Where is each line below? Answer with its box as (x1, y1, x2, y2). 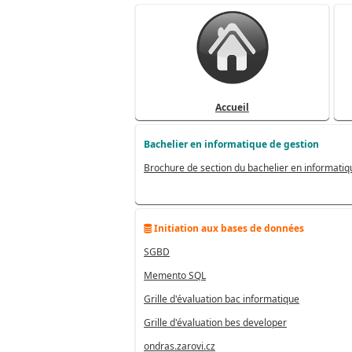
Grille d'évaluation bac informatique (144, 292, 299, 306)
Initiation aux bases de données (152, 222, 304, 235)
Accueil (215, 101, 249, 114)
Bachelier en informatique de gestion (144, 137, 319, 151)
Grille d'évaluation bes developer (144, 316, 287, 329)
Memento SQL (144, 269, 206, 282)
